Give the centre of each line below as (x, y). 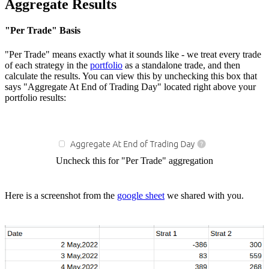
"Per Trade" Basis (43, 31)
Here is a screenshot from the (61, 195)
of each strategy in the (47, 65)
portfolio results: (35, 97)
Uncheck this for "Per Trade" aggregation (134, 160)
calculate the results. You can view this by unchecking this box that (131, 76)
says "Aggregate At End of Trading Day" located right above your (130, 86)
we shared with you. (204, 195)
